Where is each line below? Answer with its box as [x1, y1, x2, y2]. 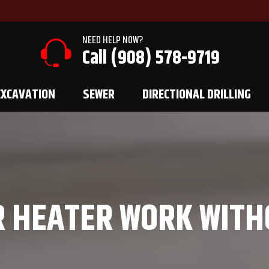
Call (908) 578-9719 [82, 43, 220, 73]
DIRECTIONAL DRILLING [142, 85, 251, 105]
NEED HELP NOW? [82, 32, 143, 48]
